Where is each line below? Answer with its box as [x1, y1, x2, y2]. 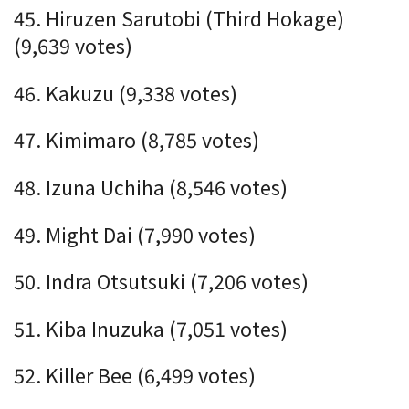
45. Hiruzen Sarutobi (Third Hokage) [14, 4, 344, 33]
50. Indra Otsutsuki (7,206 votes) [14, 267, 309, 296]
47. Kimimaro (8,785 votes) [14, 125, 259, 154]
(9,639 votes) [14, 31, 132, 60]
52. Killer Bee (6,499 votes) [14, 361, 256, 390]
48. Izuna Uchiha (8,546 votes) [14, 172, 288, 201]
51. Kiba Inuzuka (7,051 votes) [14, 313, 288, 342]
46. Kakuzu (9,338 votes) [14, 78, 237, 107]
